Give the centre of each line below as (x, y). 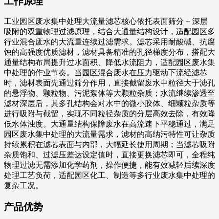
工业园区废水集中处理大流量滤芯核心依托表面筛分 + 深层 (106, 22)
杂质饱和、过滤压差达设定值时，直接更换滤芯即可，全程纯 (109, 155)
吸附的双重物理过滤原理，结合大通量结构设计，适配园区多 (109, 32)
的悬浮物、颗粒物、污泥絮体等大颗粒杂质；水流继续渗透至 (109, 93)
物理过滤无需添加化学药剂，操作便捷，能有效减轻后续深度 (109, 165)
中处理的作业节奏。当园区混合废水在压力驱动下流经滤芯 (106, 73)
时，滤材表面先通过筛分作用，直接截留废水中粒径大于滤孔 (109, 83)
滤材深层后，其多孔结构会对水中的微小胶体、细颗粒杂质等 (109, 104)
